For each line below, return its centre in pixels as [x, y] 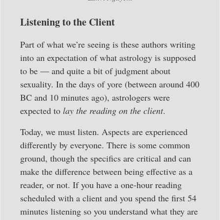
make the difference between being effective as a [106, 172]
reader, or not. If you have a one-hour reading [101, 185]
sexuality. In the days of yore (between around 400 [110, 84]
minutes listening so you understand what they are [109, 211]
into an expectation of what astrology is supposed [108, 57]
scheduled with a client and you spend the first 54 [108, 198]
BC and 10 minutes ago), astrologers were [95, 97]
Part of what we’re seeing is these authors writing [108, 44]
